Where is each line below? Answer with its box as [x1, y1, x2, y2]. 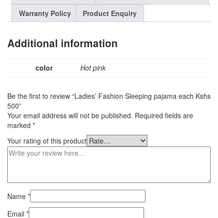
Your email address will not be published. [7, 110, 133, 121]
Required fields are [135, 110, 193, 121]
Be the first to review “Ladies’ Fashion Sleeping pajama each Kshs [7, 91, 211, 101]
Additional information [7, 35, 118, 50]
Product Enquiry [83, 8, 137, 18]
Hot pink [80, 63, 106, 73]
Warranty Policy [19, 8, 71, 18]
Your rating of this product [7, 136, 87, 146]
